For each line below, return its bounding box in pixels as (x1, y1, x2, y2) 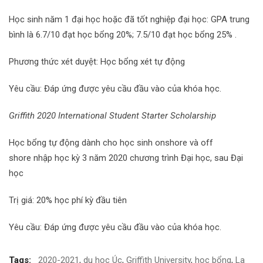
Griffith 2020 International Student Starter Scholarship (9, 110, 216, 121)
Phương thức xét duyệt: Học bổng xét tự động (9, 56, 185, 67)
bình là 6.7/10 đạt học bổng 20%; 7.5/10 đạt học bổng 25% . (9, 29, 237, 40)
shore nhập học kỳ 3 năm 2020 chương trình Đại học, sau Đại (9, 153, 243, 163)
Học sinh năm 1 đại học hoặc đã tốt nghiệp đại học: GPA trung (9, 14, 249, 25)
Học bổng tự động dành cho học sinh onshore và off (9, 137, 213, 148)
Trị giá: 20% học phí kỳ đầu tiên (9, 195, 127, 205)
